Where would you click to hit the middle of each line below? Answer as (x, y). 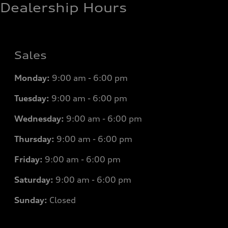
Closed (62, 200)
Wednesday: (39, 119)
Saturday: (34, 180)
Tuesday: (32, 98)
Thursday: (34, 139)
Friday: (28, 159)
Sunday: (31, 200)
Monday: (32, 78)
